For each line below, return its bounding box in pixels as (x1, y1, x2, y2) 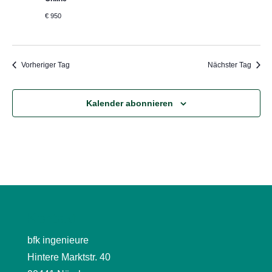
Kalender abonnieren (86, 98, 173, 108)
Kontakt (27, 210, 76, 226)
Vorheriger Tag (21, 61, 70, 69)
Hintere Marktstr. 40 (27, 252, 110, 262)
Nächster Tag (207, 61, 251, 69)
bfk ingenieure (27, 235, 89, 245)
